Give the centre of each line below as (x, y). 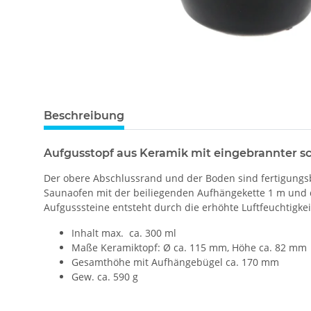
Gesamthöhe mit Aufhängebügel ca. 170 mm (175, 262)
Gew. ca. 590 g (105, 277)
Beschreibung (84, 116)
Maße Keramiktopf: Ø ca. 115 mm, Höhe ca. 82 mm (189, 248)
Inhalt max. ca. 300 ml (124, 233)
